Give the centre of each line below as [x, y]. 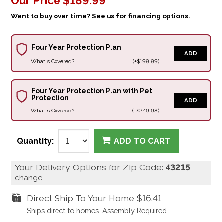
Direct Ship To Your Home [82, 198]
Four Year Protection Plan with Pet [91, 90]
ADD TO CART [142, 141]
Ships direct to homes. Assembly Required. [97, 211]
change [29, 178]
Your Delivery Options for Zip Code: [90, 167]
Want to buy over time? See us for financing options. [101, 16]
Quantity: [35, 141]
